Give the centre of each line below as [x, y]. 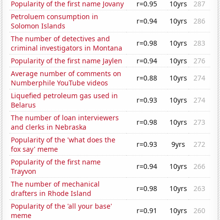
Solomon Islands [38, 26]
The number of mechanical [55, 184]
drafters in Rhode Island [51, 193]
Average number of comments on [66, 74]
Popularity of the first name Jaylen [67, 61]
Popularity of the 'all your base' [62, 206]
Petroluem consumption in [55, 17]
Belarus [24, 105]
